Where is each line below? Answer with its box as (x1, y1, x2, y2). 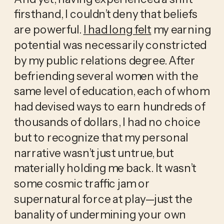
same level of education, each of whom (13, 83, 209, 98)
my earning (151, 22, 211, 36)
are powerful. (13, 22, 83, 36)
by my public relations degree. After (13, 53, 195, 67)
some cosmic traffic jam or (13, 176, 150, 190)
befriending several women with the (13, 68, 198, 83)
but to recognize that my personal (13, 130, 188, 144)
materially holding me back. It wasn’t (13, 160, 196, 175)
